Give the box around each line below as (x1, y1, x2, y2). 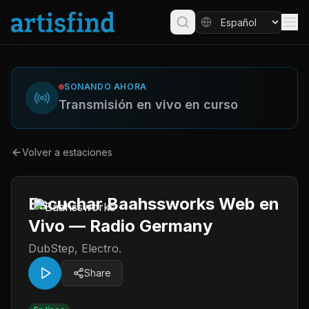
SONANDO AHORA (64, 81, 147, 92)
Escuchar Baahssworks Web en (28, 194, 279, 214)
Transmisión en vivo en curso (59, 97, 238, 112)
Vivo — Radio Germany (28, 216, 212, 236)
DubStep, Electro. (28, 241, 121, 255)
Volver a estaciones (22, 146, 112, 158)
